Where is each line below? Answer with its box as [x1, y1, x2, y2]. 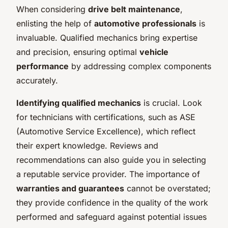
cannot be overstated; [124, 183, 211, 193]
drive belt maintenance [88, 4, 180, 14]
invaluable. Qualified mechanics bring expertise [16, 32, 197, 43]
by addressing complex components [69, 61, 211, 71]
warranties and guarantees [16, 183, 124, 193]
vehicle [139, 46, 168, 57]
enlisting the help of [16, 18, 94, 28]
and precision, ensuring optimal [16, 46, 139, 57]
